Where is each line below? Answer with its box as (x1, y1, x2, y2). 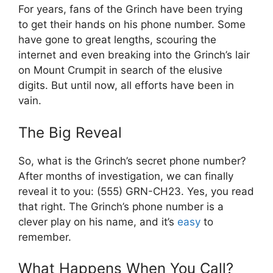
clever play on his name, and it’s (18, 215, 177, 228)
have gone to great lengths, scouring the (18, 34, 216, 46)
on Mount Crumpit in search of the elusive (18, 64, 222, 77)
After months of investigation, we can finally (18, 169, 233, 182)
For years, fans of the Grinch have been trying (18, 3, 243, 16)
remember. (18, 230, 71, 243)
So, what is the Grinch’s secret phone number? (18, 154, 246, 167)
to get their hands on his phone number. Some (18, 18, 246, 31)
